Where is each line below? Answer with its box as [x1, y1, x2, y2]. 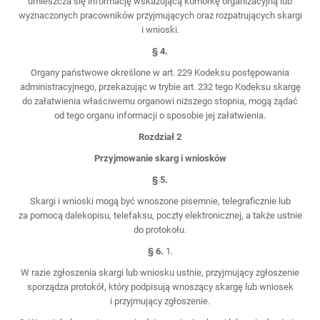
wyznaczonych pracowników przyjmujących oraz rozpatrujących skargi [18, 10, 302, 21]
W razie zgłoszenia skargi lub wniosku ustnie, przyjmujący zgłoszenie [21, 267, 299, 279]
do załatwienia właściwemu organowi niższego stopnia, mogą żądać [22, 96, 298, 107]
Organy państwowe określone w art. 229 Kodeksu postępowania [31, 67, 289, 79]
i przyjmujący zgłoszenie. [110, 296, 210, 307]
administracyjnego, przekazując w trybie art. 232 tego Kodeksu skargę [19, 81, 301, 93]
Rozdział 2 [139, 131, 181, 143]
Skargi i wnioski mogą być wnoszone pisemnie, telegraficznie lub [29, 196, 291, 207]
